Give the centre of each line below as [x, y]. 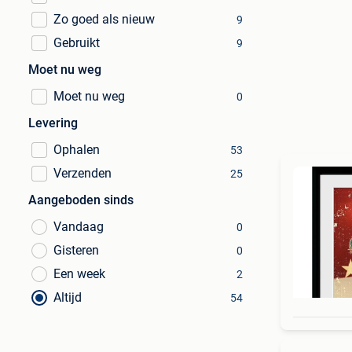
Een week [79, 274]
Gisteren [76, 250]
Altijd [68, 297]
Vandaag [79, 227]
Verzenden [82, 173]
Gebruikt [77, 43]
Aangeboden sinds [81, 200]
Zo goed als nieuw [104, 19]
